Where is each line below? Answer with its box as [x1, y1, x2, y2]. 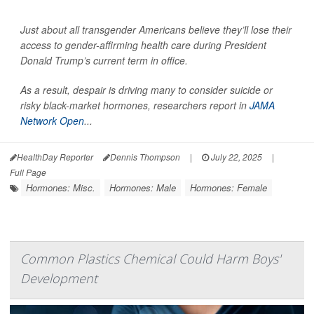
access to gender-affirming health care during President [20, 38, 266, 52]
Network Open [20, 114, 84, 128]
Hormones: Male [109, 181, 176, 194]
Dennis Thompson [110, 151, 180, 163]
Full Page [10, 166, 46, 178]
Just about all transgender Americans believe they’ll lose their [20, 22, 292, 36]
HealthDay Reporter [17, 151, 93, 163]
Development [20, 270, 97, 287]
